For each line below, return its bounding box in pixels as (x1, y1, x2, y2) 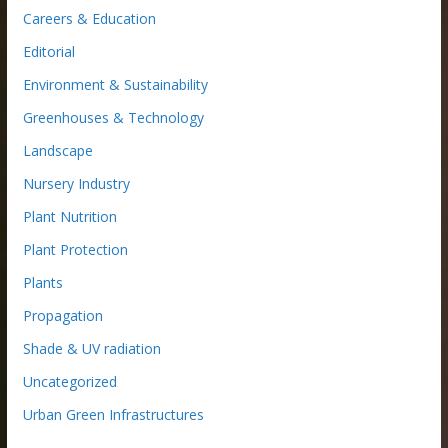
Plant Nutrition (22, 207, 117, 227)
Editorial (22, 42, 75, 62)
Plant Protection (22, 240, 128, 260)
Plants (22, 273, 63, 293)
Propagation (22, 306, 103, 326)
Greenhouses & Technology (22, 108, 204, 128)
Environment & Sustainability (22, 75, 208, 95)
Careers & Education (22, 9, 156, 29)
